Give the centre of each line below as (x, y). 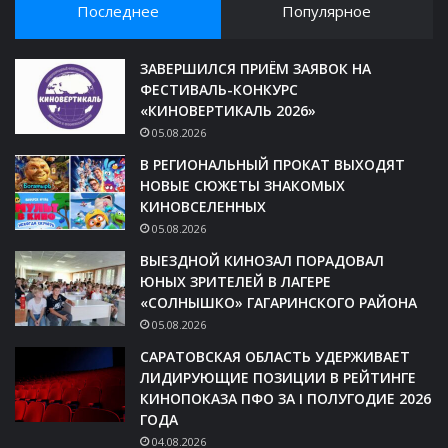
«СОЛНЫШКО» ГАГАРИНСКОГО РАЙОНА (278, 303)
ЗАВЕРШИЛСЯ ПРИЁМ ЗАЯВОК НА (255, 69)
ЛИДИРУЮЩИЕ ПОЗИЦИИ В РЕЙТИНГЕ (278, 378)
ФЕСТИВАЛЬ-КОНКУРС (219, 90)
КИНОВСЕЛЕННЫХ (203, 207)
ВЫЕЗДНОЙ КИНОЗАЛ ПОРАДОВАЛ (262, 261)
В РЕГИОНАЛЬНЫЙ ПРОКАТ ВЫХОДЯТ (272, 165)
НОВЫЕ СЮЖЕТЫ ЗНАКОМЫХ (242, 186)
